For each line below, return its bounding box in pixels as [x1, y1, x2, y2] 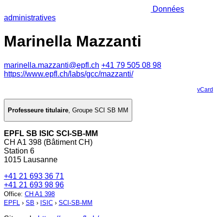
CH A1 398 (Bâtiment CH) [4, 138, 93, 147]
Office [4, 190, 21, 198]
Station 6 [4, 147, 34, 155]
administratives [4, 13, 56, 22]
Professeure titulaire [8, 107, 68, 114]
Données [151, 4, 185, 13]
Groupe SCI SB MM [72, 107, 128, 114]
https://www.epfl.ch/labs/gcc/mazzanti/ [4, 69, 133, 78]
